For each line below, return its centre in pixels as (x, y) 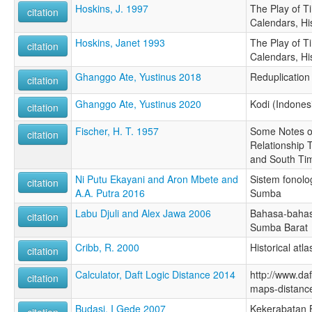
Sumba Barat (279, 227)
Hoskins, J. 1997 (112, 9)
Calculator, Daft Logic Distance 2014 (155, 275)
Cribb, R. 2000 (107, 248)
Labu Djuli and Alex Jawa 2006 (143, 213)
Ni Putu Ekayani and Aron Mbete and (157, 179)
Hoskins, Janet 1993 (120, 43)
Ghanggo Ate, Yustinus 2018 (138, 77)
